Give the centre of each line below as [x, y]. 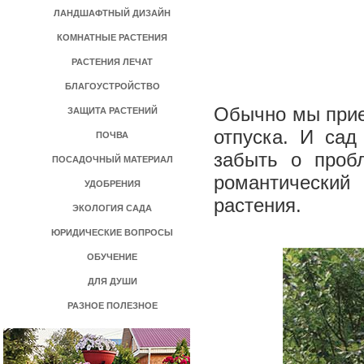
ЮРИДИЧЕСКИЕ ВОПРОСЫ [112, 232]
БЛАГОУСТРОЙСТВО [112, 86]
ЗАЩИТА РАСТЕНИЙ [112, 110]
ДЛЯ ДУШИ [112, 281]
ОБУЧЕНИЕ [112, 257]
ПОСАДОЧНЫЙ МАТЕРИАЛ [112, 159]
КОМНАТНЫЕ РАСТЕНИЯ [112, 37]
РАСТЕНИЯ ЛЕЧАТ [112, 62]
